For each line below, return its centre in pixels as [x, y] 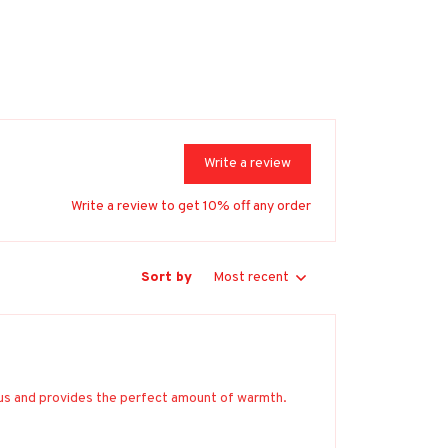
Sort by [166, 278]
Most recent [251, 278]
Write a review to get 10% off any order [191, 206]
